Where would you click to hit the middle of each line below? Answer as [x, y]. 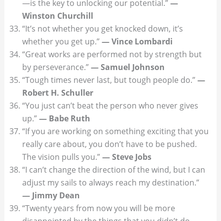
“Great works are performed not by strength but [112, 54]
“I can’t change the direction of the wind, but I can [113, 169]
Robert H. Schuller [57, 92]
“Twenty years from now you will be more [98, 208]
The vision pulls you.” [62, 157]
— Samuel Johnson [128, 67]
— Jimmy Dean [51, 195]
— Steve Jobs [127, 157]
